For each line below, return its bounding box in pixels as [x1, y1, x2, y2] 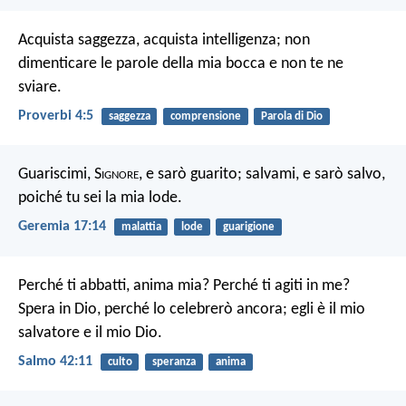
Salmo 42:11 [18, 353, 92, 369]
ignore [101, 166, 139, 184]
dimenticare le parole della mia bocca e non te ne [18, 54, 343, 72]
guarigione [222, 221, 275, 234]
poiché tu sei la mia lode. [18, 189, 182, 208]
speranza [151, 355, 196, 368]
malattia [121, 221, 161, 234]
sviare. [18, 78, 62, 96]
